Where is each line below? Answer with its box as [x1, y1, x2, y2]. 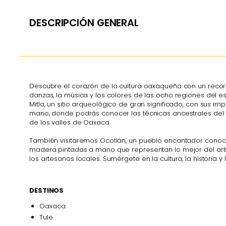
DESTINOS [29, 186, 64, 196]
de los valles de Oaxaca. [29, 117, 110, 127]
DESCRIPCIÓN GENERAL [29, 16, 139, 30]
